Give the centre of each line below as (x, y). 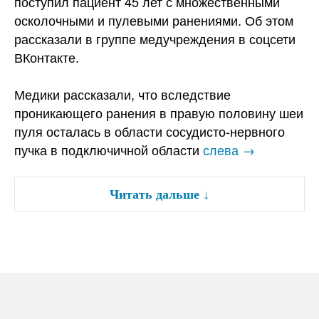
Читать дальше (155, 194)
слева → (229, 150)
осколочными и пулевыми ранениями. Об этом (154, 20)
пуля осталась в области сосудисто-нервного (150, 131)
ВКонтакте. (47, 57)
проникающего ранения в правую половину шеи (159, 113)
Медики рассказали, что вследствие (122, 94)
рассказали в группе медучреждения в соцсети (155, 38)
